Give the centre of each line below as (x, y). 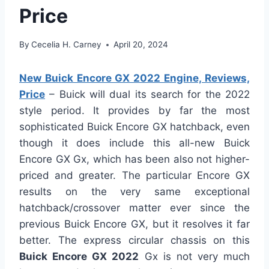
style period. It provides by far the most (134, 111)
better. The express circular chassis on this (134, 240)
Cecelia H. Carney (67, 45)
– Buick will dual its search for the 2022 (147, 95)
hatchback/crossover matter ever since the (134, 208)
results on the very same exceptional (134, 192)
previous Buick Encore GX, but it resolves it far (134, 224)
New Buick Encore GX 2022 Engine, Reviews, (134, 78)
